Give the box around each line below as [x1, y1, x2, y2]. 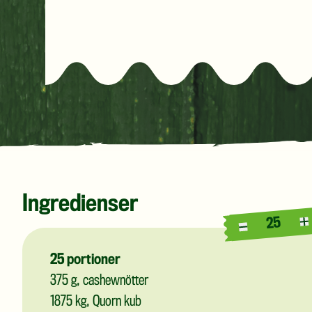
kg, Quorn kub [72, 295, 141, 309]
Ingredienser [22, 194, 138, 217]
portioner [64, 253, 120, 267]
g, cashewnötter [68, 274, 148, 288]
